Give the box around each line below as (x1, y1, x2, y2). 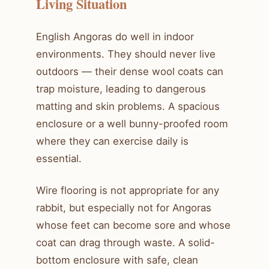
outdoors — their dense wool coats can (36, 65, 223, 77)
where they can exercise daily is (36, 134, 189, 147)
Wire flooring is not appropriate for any (36, 184, 219, 196)
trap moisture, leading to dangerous (36, 82, 206, 95)
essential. (36, 152, 82, 165)
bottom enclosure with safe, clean (36, 253, 198, 266)
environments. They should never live (36, 47, 216, 60)
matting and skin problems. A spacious (36, 100, 220, 112)
